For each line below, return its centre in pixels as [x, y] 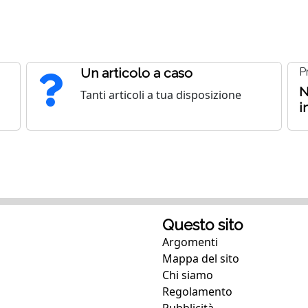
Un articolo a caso [136, 73]
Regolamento [197, 292]
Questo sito [202, 225]
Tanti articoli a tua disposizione [161, 95]
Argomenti [190, 242]
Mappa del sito [201, 259]
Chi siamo [188, 275]
